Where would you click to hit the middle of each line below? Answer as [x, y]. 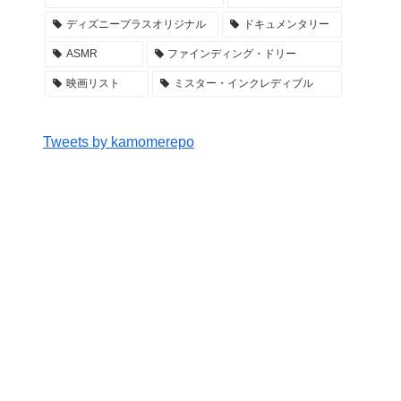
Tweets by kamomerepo [119, 142]
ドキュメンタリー [286, 25]
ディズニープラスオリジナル [136, 25]
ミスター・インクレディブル [243, 84]
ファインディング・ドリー [232, 54]
